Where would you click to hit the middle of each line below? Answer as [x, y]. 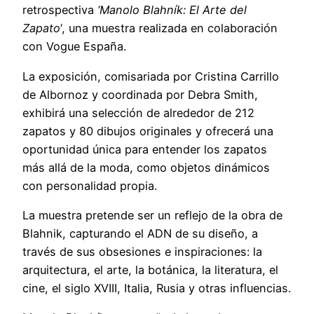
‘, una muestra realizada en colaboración [169, 28]
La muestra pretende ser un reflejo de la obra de [152, 215]
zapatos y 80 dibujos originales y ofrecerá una [148, 131]
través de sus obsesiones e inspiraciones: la [142, 251]
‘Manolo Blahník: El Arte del [172, 10]
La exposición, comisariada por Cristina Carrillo [151, 76]
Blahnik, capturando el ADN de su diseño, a [140, 233]
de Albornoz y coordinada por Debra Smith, [140, 94]
